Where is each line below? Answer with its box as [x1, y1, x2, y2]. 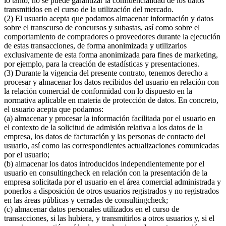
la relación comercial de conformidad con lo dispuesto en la [4, 87, 192, 96]
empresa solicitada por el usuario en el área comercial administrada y [4, 178, 221, 187]
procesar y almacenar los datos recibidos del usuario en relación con [4, 78, 219, 87]
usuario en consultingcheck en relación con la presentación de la [4, 168, 207, 178]
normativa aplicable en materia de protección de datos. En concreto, [4, 96, 218, 105]
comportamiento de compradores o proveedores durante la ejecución [4, 32, 220, 41]
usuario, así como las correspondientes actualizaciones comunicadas [4, 141, 219, 150]
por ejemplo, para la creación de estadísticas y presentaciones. [4, 60, 199, 69]
